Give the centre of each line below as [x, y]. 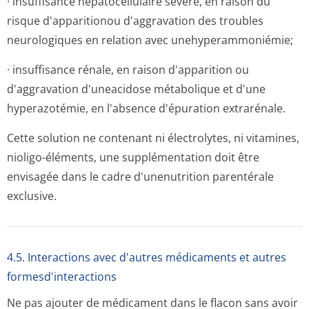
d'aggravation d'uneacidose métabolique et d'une [136, 89]
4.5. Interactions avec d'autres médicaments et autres [147, 257]
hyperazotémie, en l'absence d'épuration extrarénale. [146, 108]
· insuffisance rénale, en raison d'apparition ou [128, 70]
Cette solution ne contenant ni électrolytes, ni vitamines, [153, 138]
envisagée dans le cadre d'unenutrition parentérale [140, 177]
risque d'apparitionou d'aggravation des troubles [135, 21]
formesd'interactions [62, 277]
